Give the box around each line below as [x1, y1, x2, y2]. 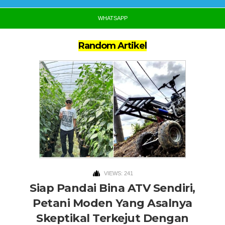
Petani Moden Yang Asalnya [33, 196, 192, 210]
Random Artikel [78, 40, 147, 52]
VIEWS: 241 [103, 170, 133, 177]
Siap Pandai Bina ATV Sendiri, [30, 181, 195, 195]
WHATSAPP [97, 15, 128, 22]
